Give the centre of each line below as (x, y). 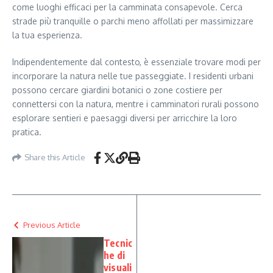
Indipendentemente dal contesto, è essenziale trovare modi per (136, 62)
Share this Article (55, 158)
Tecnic (118, 243)
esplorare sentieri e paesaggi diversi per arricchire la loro (125, 118)
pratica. (27, 132)
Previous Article (52, 225)
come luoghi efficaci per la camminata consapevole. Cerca (127, 7)
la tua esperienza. (47, 35)
